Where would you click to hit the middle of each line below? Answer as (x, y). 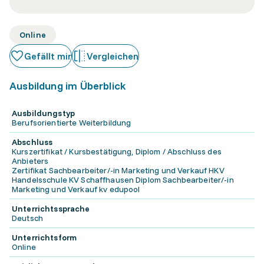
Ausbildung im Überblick (68, 86)
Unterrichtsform (44, 237)
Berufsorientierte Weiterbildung (72, 123)
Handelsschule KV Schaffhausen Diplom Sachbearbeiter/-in (123, 180)
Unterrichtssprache (51, 209)
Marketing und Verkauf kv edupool (76, 189)
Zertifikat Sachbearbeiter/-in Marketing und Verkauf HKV (118, 170)
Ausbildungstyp (43, 113)
